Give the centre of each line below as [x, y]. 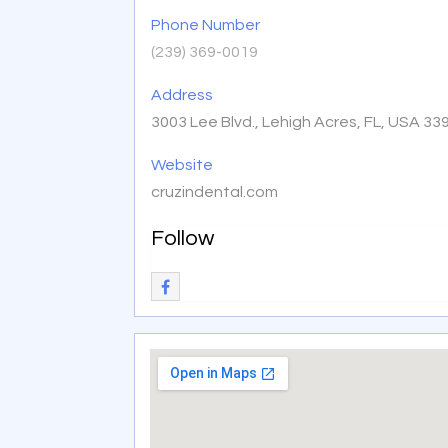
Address [182, 94]
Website [182, 164]
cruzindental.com [215, 191]
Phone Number [206, 24]
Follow [183, 238]
